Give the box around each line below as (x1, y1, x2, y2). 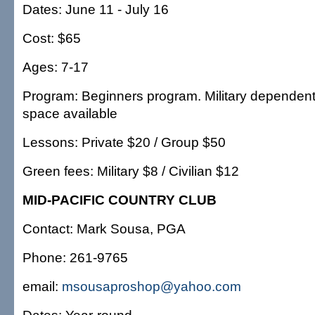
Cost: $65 (22, 30, 81, 46)
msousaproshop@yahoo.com (62, 278, 241, 294)
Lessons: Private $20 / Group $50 (22, 134, 226, 150)
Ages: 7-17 (22, 59, 89, 75)
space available (22, 105, 117, 121)
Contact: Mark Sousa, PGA (22, 221, 186, 236)
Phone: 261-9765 (22, 250, 128, 265)
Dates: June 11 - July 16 (22, 1, 169, 17)
